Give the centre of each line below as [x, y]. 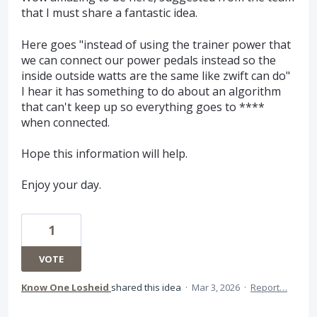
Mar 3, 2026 [216, 288]
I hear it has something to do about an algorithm [151, 91]
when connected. [65, 122]
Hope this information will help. [104, 154]
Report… [269, 288]
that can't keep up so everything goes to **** [143, 106]
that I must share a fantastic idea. [109, 13]
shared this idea [147, 288]
